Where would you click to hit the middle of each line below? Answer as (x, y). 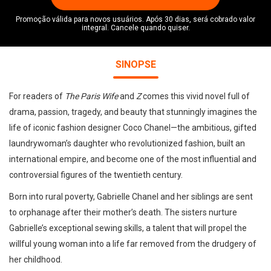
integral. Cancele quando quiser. (135, 28)
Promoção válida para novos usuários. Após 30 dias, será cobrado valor (135, 19)
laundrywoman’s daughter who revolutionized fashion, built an (127, 143)
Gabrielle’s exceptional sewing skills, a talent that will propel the (128, 228)
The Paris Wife (91, 96)
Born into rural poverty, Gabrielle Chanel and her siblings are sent (131, 197)
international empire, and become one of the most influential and (133, 159)
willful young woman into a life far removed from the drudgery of (133, 244)
